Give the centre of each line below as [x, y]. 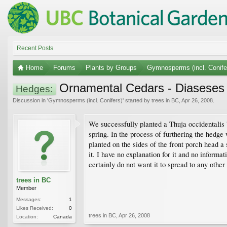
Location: [27, 216]
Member [26, 188]
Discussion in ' [30, 100]
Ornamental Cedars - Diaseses [140, 88]
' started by [137, 100]
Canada [63, 216]
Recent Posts [35, 48]
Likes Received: [35, 208]
